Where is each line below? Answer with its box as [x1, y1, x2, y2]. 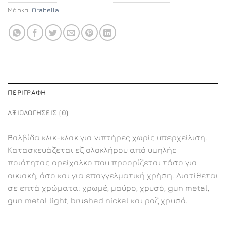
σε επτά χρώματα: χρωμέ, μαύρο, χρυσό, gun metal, [8, 183, 209, 193]
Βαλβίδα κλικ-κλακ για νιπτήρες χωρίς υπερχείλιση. [8, 133, 207, 142]
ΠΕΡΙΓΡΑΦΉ [8, 89, 46, 97]
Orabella [32, 6, 59, 14]
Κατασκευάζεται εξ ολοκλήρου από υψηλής [8, 145, 177, 155]
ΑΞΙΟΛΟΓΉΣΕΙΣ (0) [8, 109, 69, 117]
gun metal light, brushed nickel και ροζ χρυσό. [8, 196, 188, 205]
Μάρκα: [8, 6, 32, 14]
